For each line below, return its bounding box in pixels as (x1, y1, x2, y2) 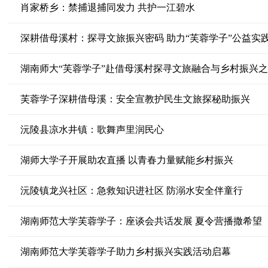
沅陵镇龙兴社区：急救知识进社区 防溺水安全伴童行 (20, 185, 243, 196)
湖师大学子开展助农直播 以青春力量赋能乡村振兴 (20, 155, 233, 165)
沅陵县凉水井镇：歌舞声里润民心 (20, 124, 164, 135)
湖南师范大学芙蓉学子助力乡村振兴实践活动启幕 (20, 246, 231, 257)
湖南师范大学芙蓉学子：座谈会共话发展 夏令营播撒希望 (20, 216, 262, 226)
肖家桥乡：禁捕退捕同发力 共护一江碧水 (20, 2, 195, 13)
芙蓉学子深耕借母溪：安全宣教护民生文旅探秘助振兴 (20, 94, 250, 104)
